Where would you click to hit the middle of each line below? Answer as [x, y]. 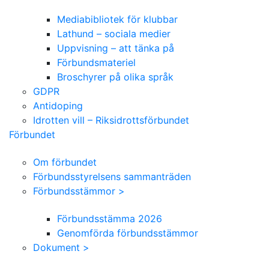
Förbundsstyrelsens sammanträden [112, 176]
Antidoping [58, 105]
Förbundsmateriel [96, 62]
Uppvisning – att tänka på [116, 48]
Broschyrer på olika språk [115, 77]
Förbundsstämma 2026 [110, 218]
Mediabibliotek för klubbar [117, 19]
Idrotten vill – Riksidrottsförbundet [111, 120]
